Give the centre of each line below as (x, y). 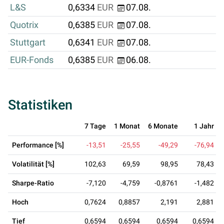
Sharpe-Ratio (33, 183)
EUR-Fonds (32, 60)
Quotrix (24, 25)
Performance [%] (38, 145)
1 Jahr (204, 126)
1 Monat (127, 126)
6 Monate (163, 126)
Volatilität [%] (33, 164)
